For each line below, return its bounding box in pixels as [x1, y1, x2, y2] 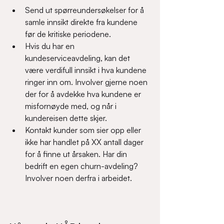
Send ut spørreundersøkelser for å [25, 5, 146, 15]
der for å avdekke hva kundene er [25, 89, 143, 99]
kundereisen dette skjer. [25, 113, 111, 123]
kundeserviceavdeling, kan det [25, 53, 132, 63]
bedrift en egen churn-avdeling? [25, 161, 140, 171]
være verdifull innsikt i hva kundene [25, 65, 148, 75]
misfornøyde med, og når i [25, 101, 118, 111]
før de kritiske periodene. [25, 29, 115, 39]
